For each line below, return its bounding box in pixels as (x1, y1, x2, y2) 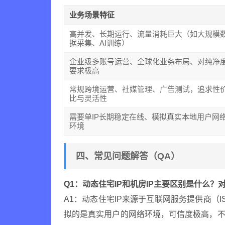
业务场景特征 (69, 11, 115, 19)
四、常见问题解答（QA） (76, 151, 180, 161)
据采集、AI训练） (69, 39, 130, 47)
